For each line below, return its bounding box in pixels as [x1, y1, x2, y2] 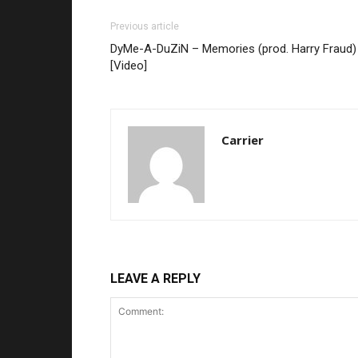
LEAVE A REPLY [110, 271, 201, 287]
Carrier [221, 132, 264, 149]
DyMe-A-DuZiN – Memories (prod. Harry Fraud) [110, 42, 356, 57]
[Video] [110, 58, 147, 74]
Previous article [110, 21, 179, 33]
